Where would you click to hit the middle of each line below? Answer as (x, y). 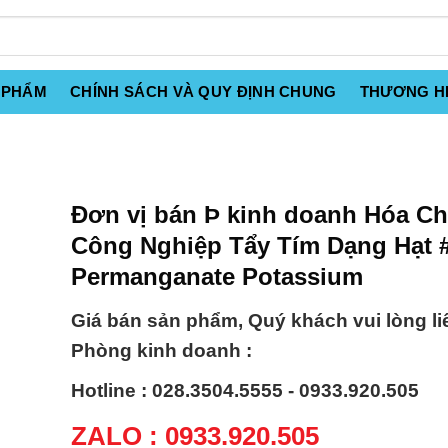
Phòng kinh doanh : (161, 351)
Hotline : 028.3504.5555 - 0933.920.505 (245, 391)
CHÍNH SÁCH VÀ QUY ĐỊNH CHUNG (203, 91)
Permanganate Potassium (217, 276)
